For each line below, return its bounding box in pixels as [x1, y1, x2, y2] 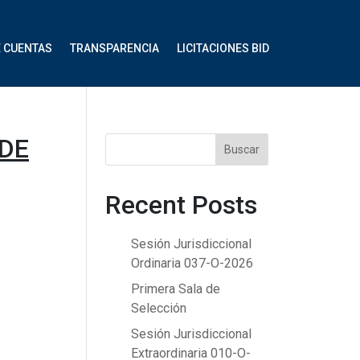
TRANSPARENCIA [69, 42, 159, 55]
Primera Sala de [131, 281, 221, 297]
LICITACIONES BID [176, 42, 269, 55]
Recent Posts [105, 190, 258, 221]
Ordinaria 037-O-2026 [131, 256, 254, 272]
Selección [131, 301, 187, 317]
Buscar [224, 143, 260, 157]
